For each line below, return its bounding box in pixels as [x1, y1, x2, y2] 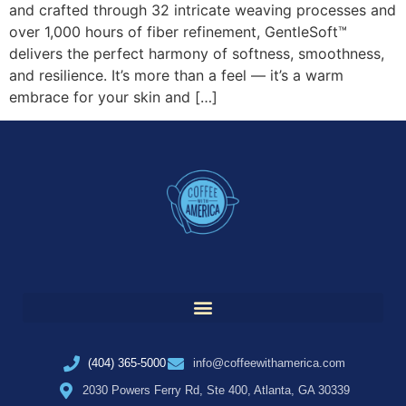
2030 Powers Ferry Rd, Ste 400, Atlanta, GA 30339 [82, 382, 351, 397]
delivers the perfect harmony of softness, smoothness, [9, 43, 384, 63]
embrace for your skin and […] [9, 87, 217, 106]
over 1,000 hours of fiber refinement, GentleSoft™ [9, 22, 347, 41]
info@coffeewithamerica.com [192, 355, 345, 370]
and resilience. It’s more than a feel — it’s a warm [9, 65, 343, 84]
